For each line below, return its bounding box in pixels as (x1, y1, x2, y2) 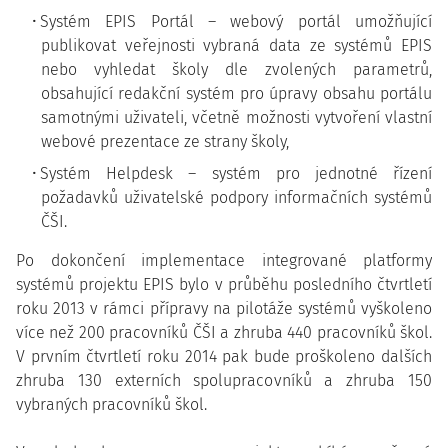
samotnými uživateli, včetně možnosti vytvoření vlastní (41, 108, 432, 127)
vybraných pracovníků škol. (16, 395, 207, 414)
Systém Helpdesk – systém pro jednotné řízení (40, 164, 432, 183)
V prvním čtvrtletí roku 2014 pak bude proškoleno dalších (16, 347, 432, 366)
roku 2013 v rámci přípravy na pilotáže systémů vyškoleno (16, 299, 432, 318)
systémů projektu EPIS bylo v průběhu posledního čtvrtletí (16, 275, 432, 294)
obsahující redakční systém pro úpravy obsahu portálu (41, 84, 432, 103)
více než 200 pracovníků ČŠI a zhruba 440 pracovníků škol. (16, 323, 432, 342)
